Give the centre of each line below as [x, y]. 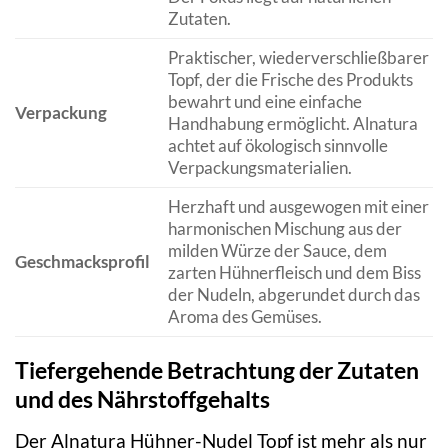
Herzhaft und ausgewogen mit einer [298, 207]
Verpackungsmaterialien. [259, 168]
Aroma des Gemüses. [244, 317]
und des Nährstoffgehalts [142, 399]
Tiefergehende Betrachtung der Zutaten [217, 370]
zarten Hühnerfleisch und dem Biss [294, 273]
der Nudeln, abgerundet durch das [293, 295]
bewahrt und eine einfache [264, 102]
